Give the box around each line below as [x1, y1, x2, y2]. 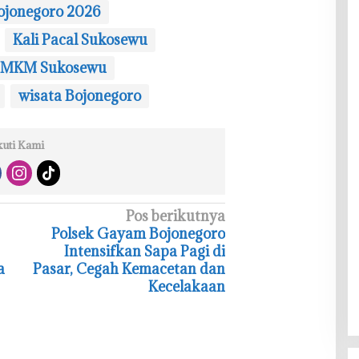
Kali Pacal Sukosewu [12, 30, 147, 50]
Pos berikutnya [126, 207, 226, 226]
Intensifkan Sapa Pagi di [64, 242, 226, 261]
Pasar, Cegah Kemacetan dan [33, 260, 226, 279]
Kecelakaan [148, 277, 226, 296]
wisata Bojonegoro [18, 87, 141, 106]
